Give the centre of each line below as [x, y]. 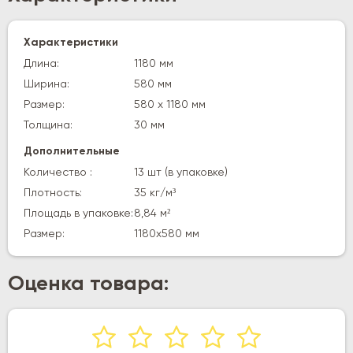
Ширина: [46, 84]
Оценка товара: [88, 284]
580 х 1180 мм [170, 104]
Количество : [58, 172]
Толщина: [48, 125]
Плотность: [53, 193]
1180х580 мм [167, 234]
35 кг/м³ [155, 193]
